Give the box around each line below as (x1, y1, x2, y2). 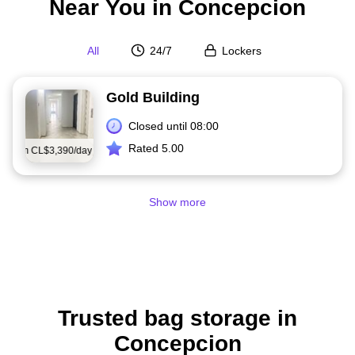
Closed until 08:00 (128, 119, 219, 132)
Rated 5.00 (128, 141, 184, 155)
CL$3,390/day (29, 144, 90, 156)
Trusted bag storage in (58, 305, 297, 330)
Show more (149, 195, 206, 208)
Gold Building (106, 89, 200, 105)
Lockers (221, 44, 261, 57)
